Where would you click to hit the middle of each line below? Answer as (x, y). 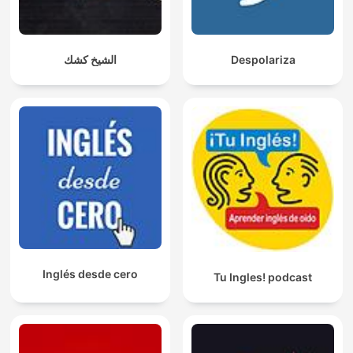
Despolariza (263, 60)
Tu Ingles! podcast (263, 277)
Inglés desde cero (90, 274)
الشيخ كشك (90, 60)
